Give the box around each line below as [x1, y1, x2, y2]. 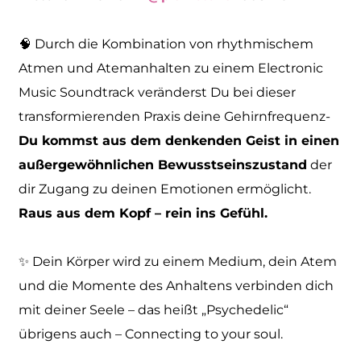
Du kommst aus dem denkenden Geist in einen [19, 132, 340, 148]
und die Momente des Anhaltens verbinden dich [19, 277, 334, 293]
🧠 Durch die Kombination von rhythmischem [19, 35, 314, 52]
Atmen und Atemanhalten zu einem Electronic [19, 60, 324, 76]
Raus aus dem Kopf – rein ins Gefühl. [19, 205, 268, 221]
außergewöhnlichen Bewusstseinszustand [19, 156, 308, 172]
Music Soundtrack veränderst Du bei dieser [19, 84, 297, 100]
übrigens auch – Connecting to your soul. [19, 326, 284, 342]
